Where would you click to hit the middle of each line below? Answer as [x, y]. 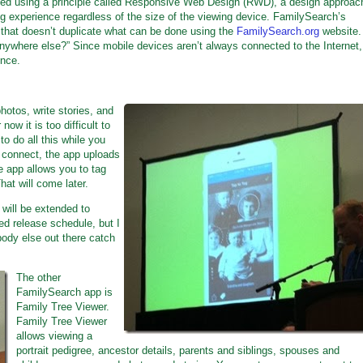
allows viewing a [54, 336]
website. [340, 31]
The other [38, 278]
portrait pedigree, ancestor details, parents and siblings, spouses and [178, 350]
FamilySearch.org [278, 31]
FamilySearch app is [64, 292]
